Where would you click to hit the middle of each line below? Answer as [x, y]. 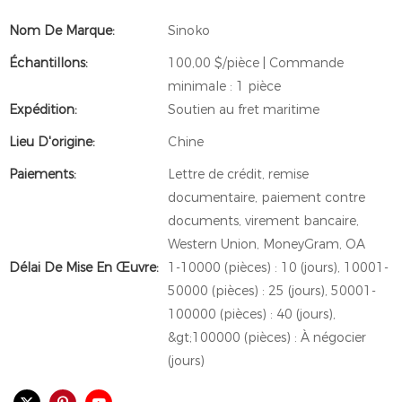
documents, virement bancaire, [263, 221]
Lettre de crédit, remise [238, 174]
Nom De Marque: [62, 31]
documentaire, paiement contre [267, 197]
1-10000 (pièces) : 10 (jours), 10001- [278, 267]
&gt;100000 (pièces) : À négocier [267, 337]
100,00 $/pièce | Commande [256, 63]
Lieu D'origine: [52, 142]
